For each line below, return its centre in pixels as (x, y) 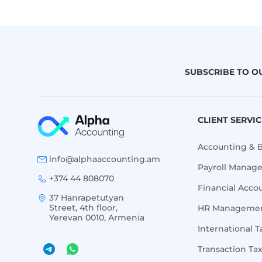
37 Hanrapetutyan (87, 198)
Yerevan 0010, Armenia (97, 218)
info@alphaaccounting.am (105, 159)
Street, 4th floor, (83, 208)
